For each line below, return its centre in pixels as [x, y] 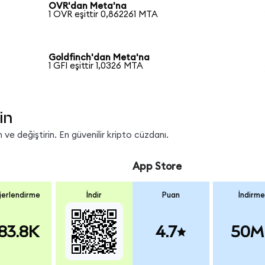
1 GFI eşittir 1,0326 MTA [96, 66]
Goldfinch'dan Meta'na [99, 58]
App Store [157, 166]
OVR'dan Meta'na [88, 6]
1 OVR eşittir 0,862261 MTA [104, 14]
